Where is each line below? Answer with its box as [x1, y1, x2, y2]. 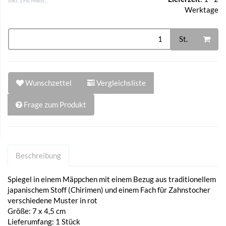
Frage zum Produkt [24, 99, 86, 109]
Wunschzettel [25, 78, 72, 87]
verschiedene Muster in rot [8, 195, 97, 205]
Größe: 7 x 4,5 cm [8, 206, 66, 215]
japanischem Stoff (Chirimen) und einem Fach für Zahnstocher [8, 185, 210, 194]
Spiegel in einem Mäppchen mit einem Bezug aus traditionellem [8, 174, 216, 184]
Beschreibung [16, 150, 61, 160]
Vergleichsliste [96, 78, 146, 87]
